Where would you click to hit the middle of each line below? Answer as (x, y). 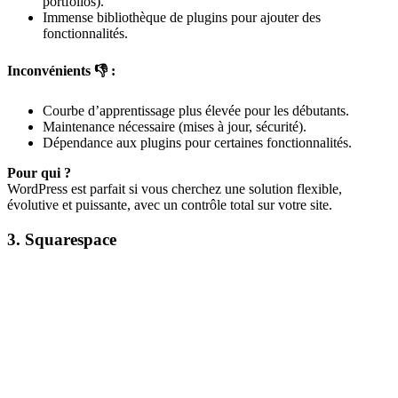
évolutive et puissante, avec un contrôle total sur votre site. (170, 205)
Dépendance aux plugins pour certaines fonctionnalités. (197, 143)
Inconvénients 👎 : (61, 70)
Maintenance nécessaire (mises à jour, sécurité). (175, 127)
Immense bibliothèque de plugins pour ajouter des (182, 17)
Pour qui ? (39, 173)
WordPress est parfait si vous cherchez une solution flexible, (175, 189)
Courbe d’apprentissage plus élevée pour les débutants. (196, 111)
